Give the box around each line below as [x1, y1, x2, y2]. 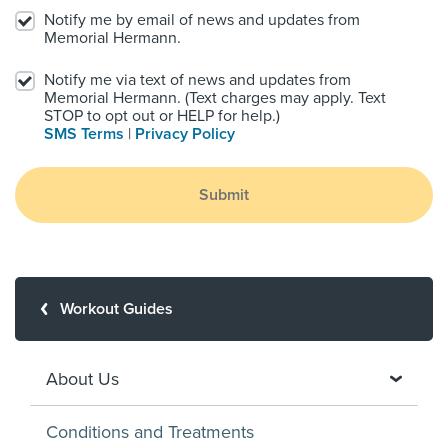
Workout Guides [60, 299, 173, 319]
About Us [46, 368, 119, 390]
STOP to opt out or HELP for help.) [44, 106, 280, 126]
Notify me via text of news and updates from [44, 70, 351, 90]
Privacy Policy [135, 124, 235, 144]
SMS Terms [44, 124, 124, 144]
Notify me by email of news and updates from [44, 10, 360, 30]
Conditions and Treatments [46, 421, 254, 443]
